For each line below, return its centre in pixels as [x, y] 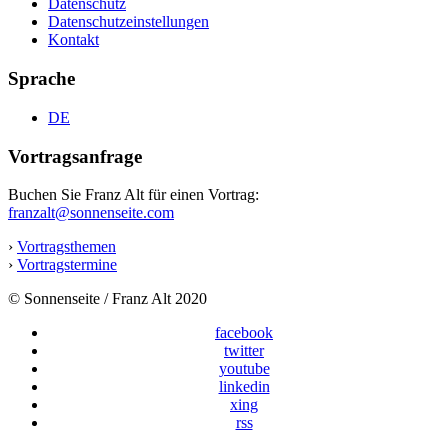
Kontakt [73, 40]
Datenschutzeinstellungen [128, 22]
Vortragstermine [67, 265]
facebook [244, 333]
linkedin [244, 387]
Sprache [41, 79]
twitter [244, 351]
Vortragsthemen [66, 247]
